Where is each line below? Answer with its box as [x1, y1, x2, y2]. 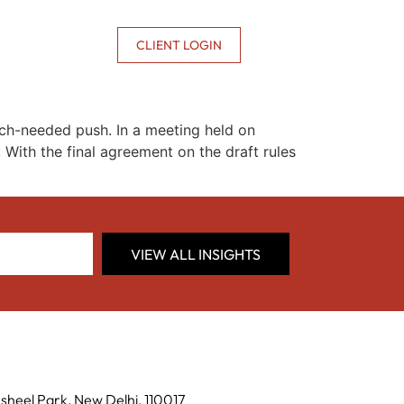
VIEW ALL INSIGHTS [131, 244, 262, 263]
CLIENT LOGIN [135, 37, 222, 53]
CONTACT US [37, 29, 117, 45]
